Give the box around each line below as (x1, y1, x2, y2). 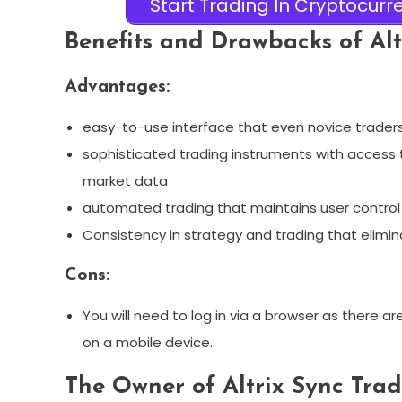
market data (83, 171, 168, 191)
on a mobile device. (83, 333, 213, 353)
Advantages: (65, 78, 170, 97)
